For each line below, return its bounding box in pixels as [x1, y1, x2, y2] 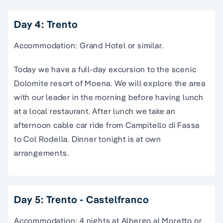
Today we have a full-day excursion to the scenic [14, 64, 197, 74]
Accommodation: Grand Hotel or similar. [14, 40, 164, 50]
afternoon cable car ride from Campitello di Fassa [14, 119, 200, 130]
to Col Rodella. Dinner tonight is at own [14, 133, 162, 144]
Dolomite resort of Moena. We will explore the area [14, 78, 206, 88]
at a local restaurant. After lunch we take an [14, 106, 176, 116]
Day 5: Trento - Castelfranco [14, 193, 149, 206]
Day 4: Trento [14, 17, 78, 30]
